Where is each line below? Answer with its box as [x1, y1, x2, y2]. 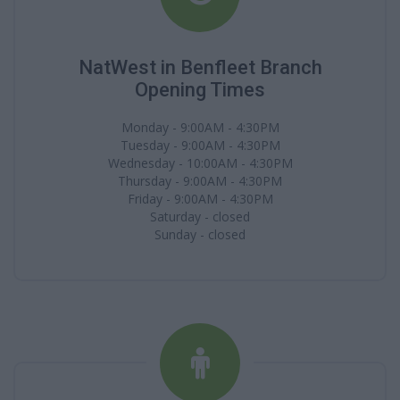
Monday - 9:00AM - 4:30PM [121, 119, 279, 136]
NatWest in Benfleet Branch [78, 56, 322, 79]
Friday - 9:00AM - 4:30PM [127, 190, 273, 207]
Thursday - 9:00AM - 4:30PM [118, 172, 282, 189]
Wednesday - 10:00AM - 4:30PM [107, 154, 293, 171]
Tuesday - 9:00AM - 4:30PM [120, 137, 280, 154]
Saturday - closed [150, 208, 250, 225]
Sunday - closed [154, 226, 246, 243]
